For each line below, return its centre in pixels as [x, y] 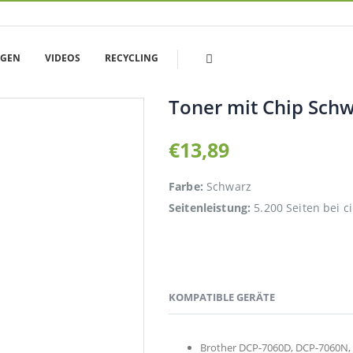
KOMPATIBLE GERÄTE [222, 297]
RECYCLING [132, 58]
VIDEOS [63, 58]
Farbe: [186, 186]
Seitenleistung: [210, 207]
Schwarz [227, 186]
